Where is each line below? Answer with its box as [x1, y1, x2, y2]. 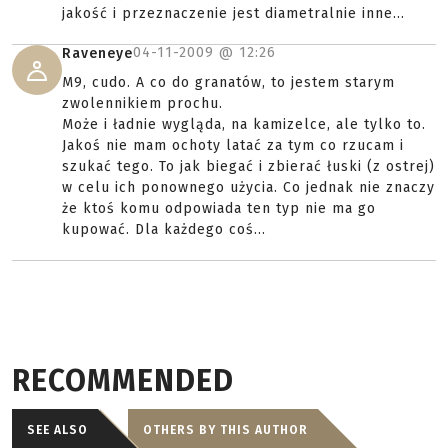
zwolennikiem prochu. [62, 95, 223, 112]
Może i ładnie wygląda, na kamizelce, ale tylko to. [62, 116, 426, 133]
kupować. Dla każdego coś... [62, 221, 266, 238]
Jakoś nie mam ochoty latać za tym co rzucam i [62, 137, 404, 154]
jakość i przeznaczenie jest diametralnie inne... [62, 5, 405, 22]
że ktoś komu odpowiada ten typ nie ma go [62, 200, 376, 217]
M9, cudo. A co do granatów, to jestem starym [62, 74, 395, 91]
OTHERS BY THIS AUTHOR [143, 423, 308, 437]
